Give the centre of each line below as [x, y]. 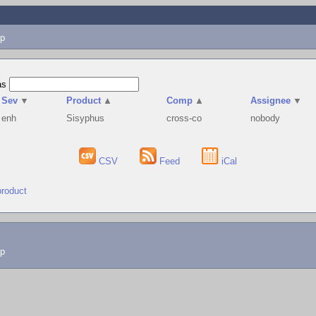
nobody [266, 118]
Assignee [271, 101]
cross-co [184, 118]
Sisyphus [86, 118]
